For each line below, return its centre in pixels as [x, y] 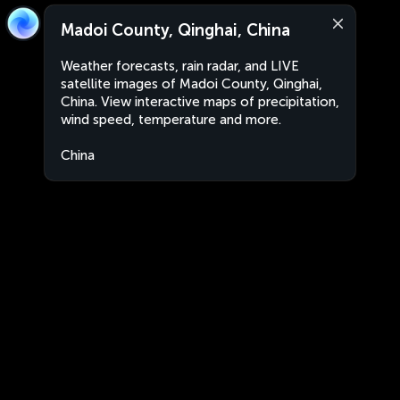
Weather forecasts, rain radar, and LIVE [180, 66]
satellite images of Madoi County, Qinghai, [192, 84]
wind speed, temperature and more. [171, 120]
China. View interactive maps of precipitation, [200, 102]
